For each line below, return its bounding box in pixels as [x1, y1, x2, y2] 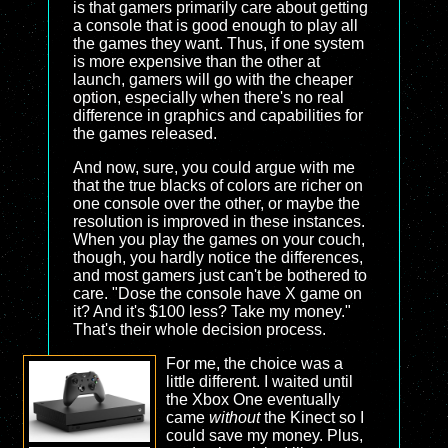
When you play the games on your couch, [73, 231, 365, 248]
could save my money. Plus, [165, 427, 363, 444]
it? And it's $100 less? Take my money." [73, 303, 351, 320]
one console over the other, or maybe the [73, 195, 360, 212]
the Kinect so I [259, 409, 364, 426]
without [208, 409, 260, 426]
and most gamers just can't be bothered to [73, 267, 367, 284]
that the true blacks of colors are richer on [73, 177, 363, 194]
